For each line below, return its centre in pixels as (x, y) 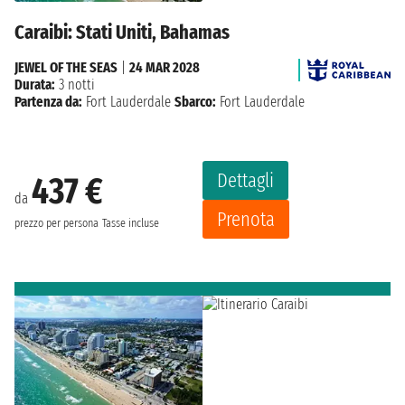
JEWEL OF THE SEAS (66, 68)
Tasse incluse (131, 223)
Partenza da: (48, 102)
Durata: (35, 85)
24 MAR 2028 (165, 68)
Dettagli (245, 181)
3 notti (75, 85)
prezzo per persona (57, 223)
